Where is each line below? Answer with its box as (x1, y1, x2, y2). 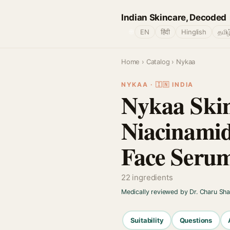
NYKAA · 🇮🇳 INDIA (121, 81, 194, 88)
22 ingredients (121, 172, 173, 182)
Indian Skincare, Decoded (121, 12, 226, 23)
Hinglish (181, 28, 206, 36)
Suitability (130, 216, 164, 224)
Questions (179, 216, 213, 224)
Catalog (146, 57, 170, 66)
